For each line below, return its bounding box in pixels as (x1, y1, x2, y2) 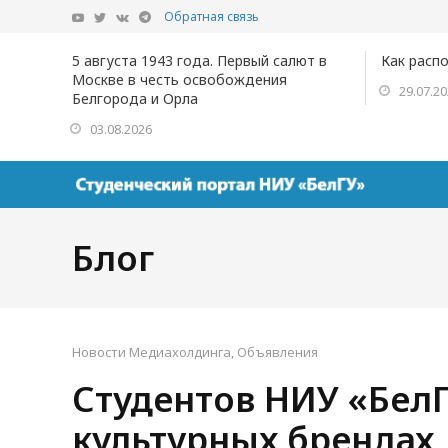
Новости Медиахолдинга (72, 343, 231, 361)
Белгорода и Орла (72, 89, 198, 108)
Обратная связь (164, 8, 259, 25)
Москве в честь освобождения (72, 70, 287, 89)
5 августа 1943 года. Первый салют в (72, 51, 327, 70)
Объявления (237, 343, 318, 361)
